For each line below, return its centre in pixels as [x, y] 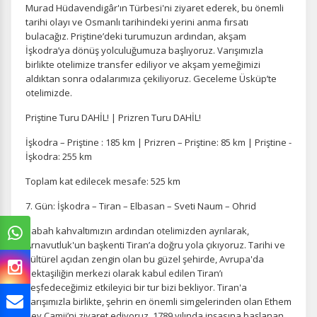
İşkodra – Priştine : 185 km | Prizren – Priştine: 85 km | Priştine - [158, 142]
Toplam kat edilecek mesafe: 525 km [103, 181]
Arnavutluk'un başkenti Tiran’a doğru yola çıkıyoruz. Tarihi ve [155, 245]
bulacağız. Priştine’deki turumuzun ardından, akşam [136, 36]
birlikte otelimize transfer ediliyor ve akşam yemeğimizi [143, 64]
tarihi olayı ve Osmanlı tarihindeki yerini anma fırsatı [137, 22]
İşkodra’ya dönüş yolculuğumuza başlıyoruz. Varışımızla [144, 50]
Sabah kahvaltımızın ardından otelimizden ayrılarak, [137, 231]
